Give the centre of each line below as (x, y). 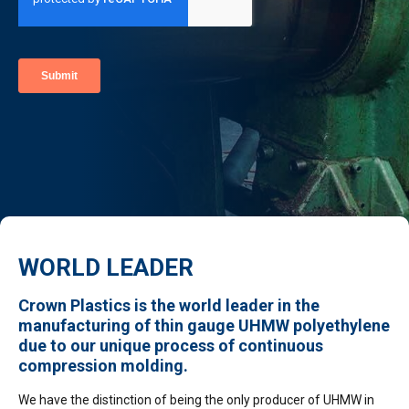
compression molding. (103, 365)
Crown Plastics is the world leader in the (169, 305)
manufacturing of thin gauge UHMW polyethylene (204, 325)
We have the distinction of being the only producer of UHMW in (196, 399)
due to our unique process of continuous (171, 345)
